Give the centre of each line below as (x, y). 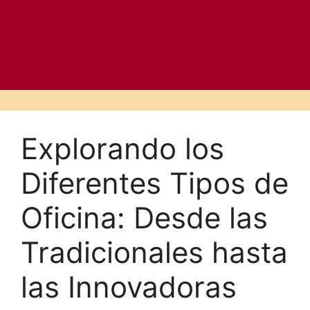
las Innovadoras (129, 287)
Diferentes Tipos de (155, 183)
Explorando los (122, 148)
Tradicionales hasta (154, 252)
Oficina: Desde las (144, 218)
